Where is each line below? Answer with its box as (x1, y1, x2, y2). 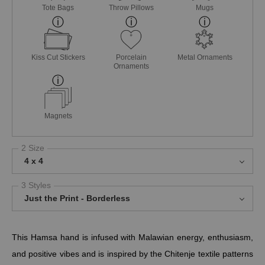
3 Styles (21, 180, 51, 190)
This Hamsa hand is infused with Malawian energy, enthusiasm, (12, 232, 253, 242)
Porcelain (116, 53, 147, 62)
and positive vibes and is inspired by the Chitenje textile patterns (12, 248, 253, 258)
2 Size (21, 143, 44, 153)
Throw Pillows (109, 3, 154, 12)
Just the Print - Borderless (24, 193, 130, 203)
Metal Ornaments (177, 53, 232, 62)
